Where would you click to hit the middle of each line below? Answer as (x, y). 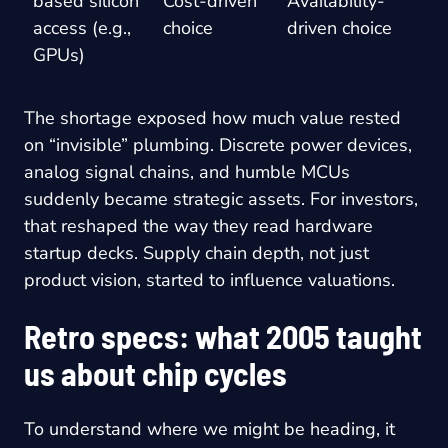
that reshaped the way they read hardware (198, 225)
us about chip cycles (155, 372)
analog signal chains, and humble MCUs (187, 171)
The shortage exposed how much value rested (212, 117)
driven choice (339, 27)
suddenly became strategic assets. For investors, (221, 198)
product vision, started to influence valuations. (209, 279)
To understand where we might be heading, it (209, 428)
